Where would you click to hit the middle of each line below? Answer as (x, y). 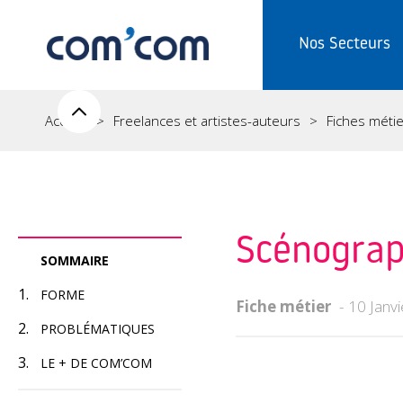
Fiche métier (283, 306)
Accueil (66, 121)
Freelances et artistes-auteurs (207, 121)
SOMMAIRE (75, 260)
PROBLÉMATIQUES (98, 329)
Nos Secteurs (345, 45)
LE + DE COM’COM (96, 363)
